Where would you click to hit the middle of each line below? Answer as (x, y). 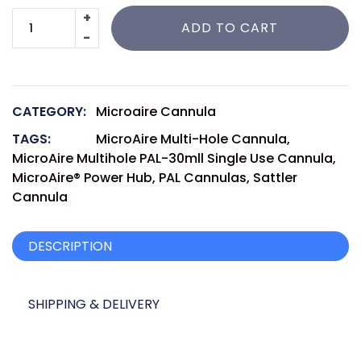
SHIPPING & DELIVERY (94, 304)
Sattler (275, 178)
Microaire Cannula (156, 112)
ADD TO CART (230, 28)
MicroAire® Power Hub (82, 178)
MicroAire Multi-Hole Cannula (191, 139)
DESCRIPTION (70, 246)
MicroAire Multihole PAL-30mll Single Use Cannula (172, 158)
